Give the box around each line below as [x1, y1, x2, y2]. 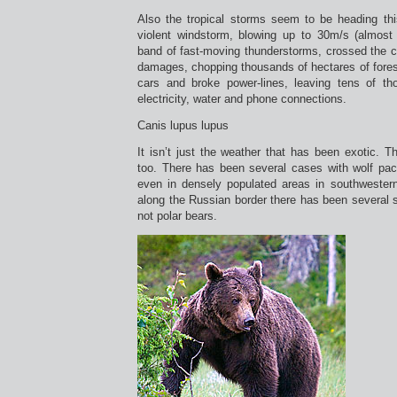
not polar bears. [137, 209, 217, 222]
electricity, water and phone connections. [137, 92, 346, 105]
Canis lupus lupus [137, 119, 229, 132]
